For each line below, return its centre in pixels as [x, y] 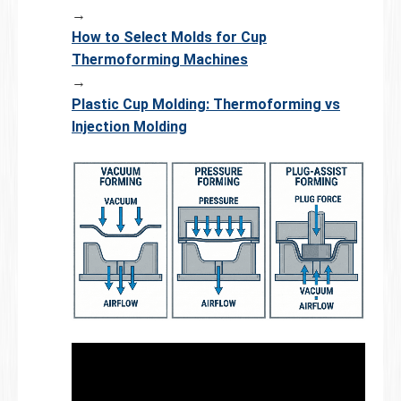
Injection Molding [129, 126]
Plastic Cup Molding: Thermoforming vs [206, 104]
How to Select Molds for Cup [169, 37]
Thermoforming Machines [160, 59]
